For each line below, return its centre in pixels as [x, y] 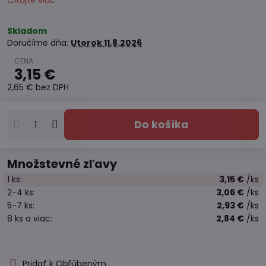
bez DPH [52, 87]
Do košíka [165, 124]
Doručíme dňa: [39, 43]
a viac [37, 218]
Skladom [27, 31]
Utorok [86, 43]
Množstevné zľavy [62, 164]
